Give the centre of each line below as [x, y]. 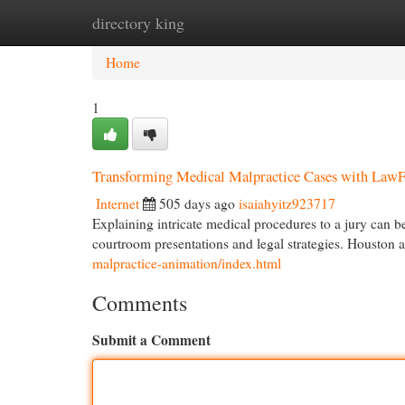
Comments [140, 303]
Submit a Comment [151, 340]
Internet [118, 203]
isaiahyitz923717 [287, 203]
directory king [138, 23]
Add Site [332, 23]
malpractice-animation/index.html [187, 263]
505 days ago [197, 203]
